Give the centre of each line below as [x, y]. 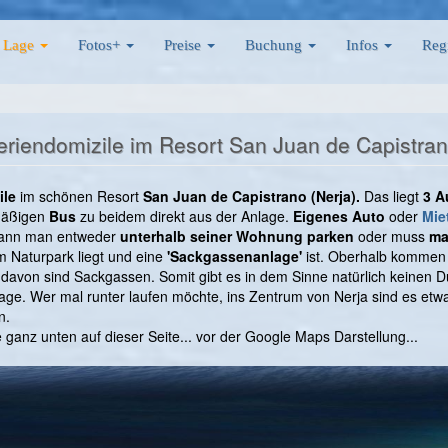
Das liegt [393, 196]
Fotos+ [101, 44]
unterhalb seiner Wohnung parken [237, 236]
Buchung [275, 44]
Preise [184, 44]
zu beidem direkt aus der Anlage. [184, 216]
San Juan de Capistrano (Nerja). [253, 196]
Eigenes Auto [339, 216]
